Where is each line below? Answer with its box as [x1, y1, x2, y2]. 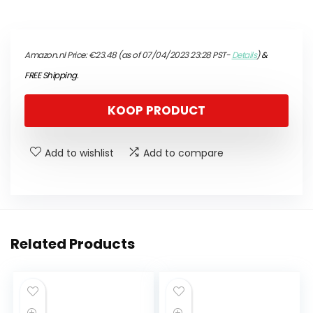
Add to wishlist [45, 146, 114, 161]
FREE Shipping [24, 69, 77, 82]
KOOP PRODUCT [108, 102, 205, 119]
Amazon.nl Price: [24, 49, 89, 61]
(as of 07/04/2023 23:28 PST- [116, 49, 232, 61]
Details [231, 49, 256, 61]
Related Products [10, 234, 135, 254]
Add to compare [143, 146, 224, 161]
